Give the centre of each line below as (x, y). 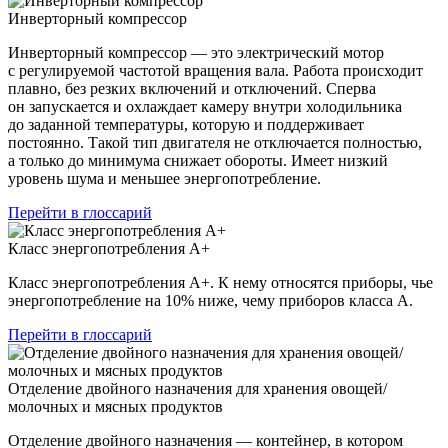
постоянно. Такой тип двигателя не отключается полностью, (215, 142)
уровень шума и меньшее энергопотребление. (164, 178)
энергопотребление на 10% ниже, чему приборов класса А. (210, 300)
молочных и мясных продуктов (115, 406)
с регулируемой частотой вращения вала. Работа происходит (215, 70)
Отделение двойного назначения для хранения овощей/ (197, 388)
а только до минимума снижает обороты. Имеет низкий (198, 160)
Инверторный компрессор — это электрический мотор (196, 52)
